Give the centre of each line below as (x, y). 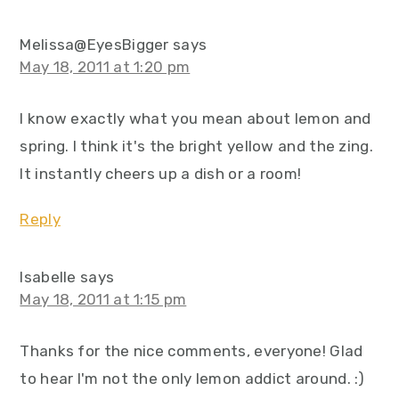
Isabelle (48, 277)
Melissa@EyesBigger (94, 45)
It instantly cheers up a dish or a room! (161, 174)
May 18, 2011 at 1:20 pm (105, 67)
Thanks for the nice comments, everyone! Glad (191, 351)
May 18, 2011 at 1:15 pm (103, 299)
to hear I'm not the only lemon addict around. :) (192, 379)
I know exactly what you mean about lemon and (195, 118)
